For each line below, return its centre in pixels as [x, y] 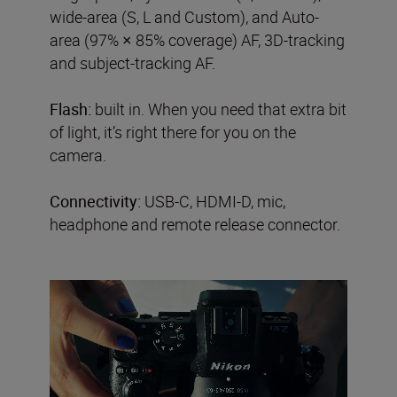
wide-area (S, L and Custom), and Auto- [184, 16]
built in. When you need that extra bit [219, 109]
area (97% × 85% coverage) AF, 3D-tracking [197, 39]
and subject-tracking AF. [132, 62]
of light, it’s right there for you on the [173, 132]
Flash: [70, 109]
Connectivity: [95, 201]
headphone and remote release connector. [195, 224]
